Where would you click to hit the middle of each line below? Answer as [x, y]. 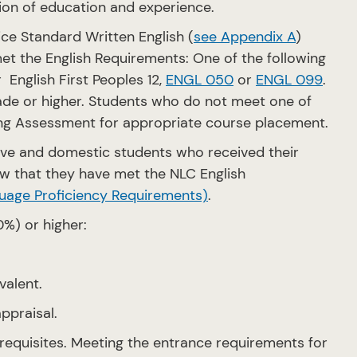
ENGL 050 [200, 80]
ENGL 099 [289, 80]
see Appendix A [245, 37]
